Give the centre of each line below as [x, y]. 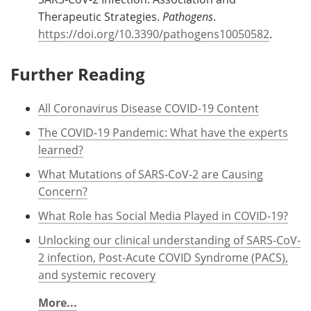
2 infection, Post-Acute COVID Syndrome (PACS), [163, 257]
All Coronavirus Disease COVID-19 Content [149, 108]
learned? [61, 149]
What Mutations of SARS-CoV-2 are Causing [151, 174]
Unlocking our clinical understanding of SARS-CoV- [169, 239]
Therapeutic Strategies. [100, 16]
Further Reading [78, 74]
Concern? [63, 191]
